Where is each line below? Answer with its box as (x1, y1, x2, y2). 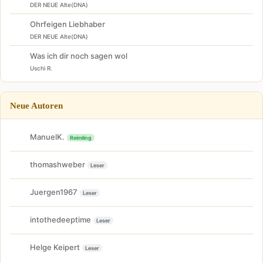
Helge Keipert (30, 242, 80, 252)
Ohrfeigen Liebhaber (30, 19, 105, 29)
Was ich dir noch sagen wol (30, 50, 127, 60)
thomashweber (30, 160, 85, 169)
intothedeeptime (30, 215, 91, 224)
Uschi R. (30, 64, 52, 72)
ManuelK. (30, 132, 65, 141)
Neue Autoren (10, 100, 63, 110)
